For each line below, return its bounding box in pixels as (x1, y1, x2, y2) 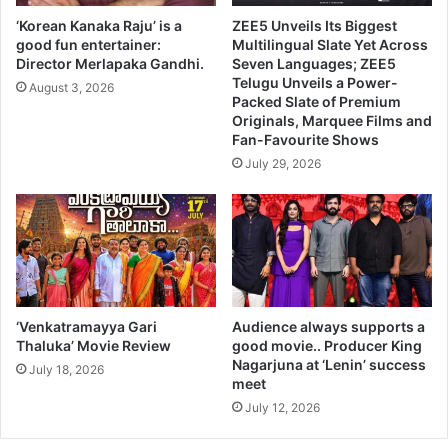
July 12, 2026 (245, 399, 320, 415)
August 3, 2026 (29, 80, 114, 96)
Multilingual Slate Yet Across (232, 36, 428, 54)
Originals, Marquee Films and (232, 112, 432, 130)
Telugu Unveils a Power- (232, 74, 398, 92)
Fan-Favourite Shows (232, 131, 379, 149)
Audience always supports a (232, 317, 425, 335)
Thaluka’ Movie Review (16, 336, 171, 354)
